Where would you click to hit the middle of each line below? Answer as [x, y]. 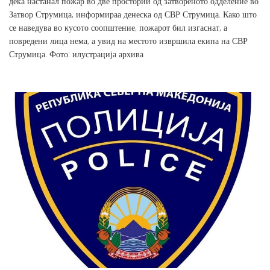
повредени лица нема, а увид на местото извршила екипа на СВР [128, 40]
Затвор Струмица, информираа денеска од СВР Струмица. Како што [133, 14]
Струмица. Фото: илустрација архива [76, 54]
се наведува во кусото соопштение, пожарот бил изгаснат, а [118, 27]
